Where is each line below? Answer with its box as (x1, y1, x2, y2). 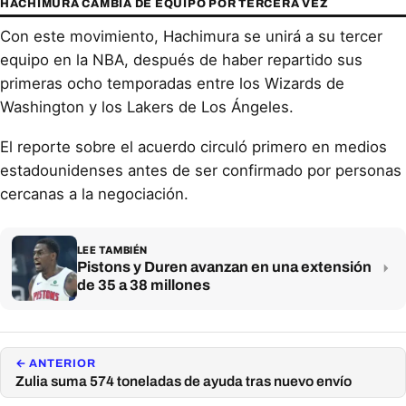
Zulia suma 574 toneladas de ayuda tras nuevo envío (15, 372, 352, 389)
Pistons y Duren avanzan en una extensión (76, 258, 372, 275)
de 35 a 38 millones (76, 276, 210, 293)
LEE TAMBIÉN (76, 243, 148, 256)
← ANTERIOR (15, 356, 96, 370)
